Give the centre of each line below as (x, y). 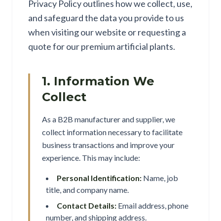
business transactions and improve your (108, 145)
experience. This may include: (91, 158)
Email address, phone (152, 205)
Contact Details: (87, 205)
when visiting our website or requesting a (107, 32)
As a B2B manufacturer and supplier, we (109, 119)
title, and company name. (87, 190)
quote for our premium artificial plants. (102, 46)
